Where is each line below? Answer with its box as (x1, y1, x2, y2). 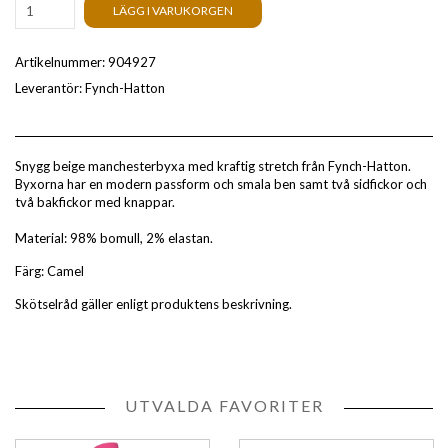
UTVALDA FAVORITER (124, 396, 324, 416)
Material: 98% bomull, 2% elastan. (15, 230, 213, 247)
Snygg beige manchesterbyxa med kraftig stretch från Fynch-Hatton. (15, 158, 411, 175)
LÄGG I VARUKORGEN (113, 3, 233, 19)
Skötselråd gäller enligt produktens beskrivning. (15, 296, 292, 313)
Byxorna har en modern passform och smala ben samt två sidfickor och (15, 176, 427, 193)
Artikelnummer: (15, 54, 108, 71)
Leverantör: (15, 80, 85, 97)
